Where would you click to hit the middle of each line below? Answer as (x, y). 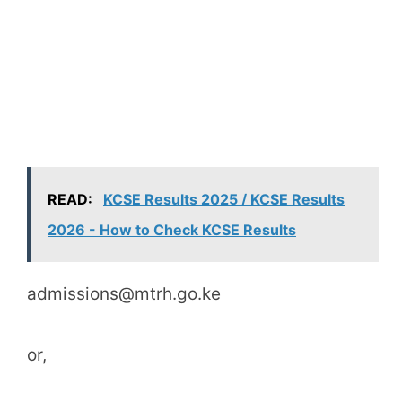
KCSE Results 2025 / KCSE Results (224, 199)
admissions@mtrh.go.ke (124, 293)
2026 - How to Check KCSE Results (172, 229)
